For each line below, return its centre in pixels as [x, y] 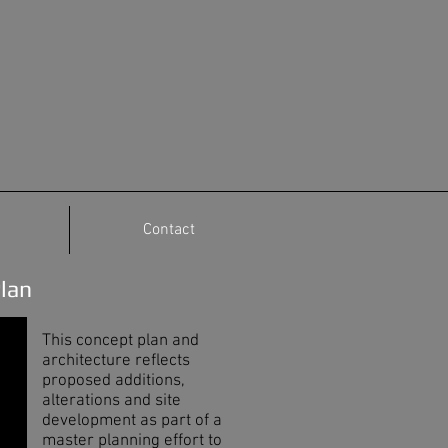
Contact [169, 230]
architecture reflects [116, 361]
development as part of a [132, 421]
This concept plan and [120, 341]
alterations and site [111, 401]
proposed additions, [113, 381]
